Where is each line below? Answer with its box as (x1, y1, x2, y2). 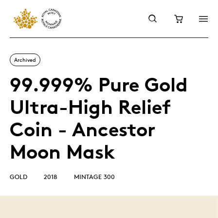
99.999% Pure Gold (10, 73, 188, 96)
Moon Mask (10, 140, 115, 163)
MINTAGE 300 (74, 173, 115, 181)
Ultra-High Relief (10, 95, 171, 119)
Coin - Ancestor (10, 117, 155, 141)
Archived (14, 56, 36, 63)
